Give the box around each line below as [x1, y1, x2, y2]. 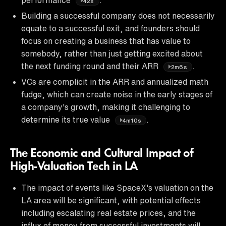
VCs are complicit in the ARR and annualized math [21, 77, 208, 86]
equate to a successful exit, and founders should [21, 24, 200, 32]
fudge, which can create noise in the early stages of [21, 90, 212, 98]
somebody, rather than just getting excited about [21, 49, 203, 58]
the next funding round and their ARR [21, 62, 160, 70]
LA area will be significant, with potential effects [21, 196, 201, 204]
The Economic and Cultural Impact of [10, 147, 194, 160]
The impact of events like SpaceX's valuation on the [21, 183, 213, 192]
